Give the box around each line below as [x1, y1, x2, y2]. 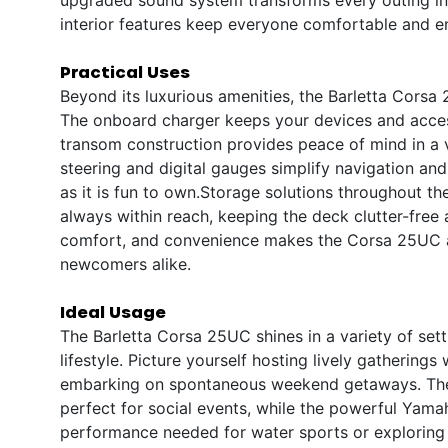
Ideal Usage [60, 301, 166, 321]
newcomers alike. [60, 253, 191, 274]
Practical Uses [60, 61, 190, 81]
